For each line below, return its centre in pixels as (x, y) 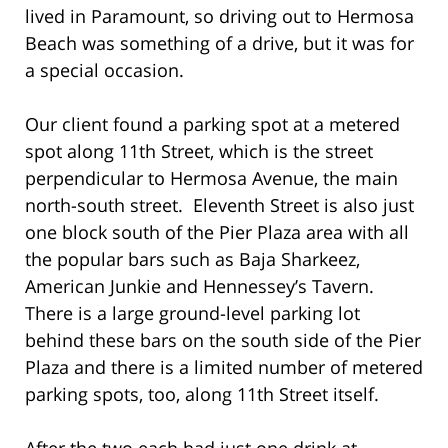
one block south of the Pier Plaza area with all (217, 231)
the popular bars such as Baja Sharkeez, (192, 258)
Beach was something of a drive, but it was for (219, 42)
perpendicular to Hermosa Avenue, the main (211, 177)
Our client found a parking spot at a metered (212, 123)
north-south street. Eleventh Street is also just (219, 204)
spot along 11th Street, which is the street (199, 150)
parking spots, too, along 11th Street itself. (202, 393)
